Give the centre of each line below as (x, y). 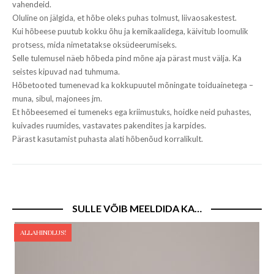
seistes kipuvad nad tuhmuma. (66, 72)
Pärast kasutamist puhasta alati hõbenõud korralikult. (108, 139)
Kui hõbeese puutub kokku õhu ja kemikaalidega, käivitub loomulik (130, 31)
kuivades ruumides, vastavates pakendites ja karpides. (109, 125)
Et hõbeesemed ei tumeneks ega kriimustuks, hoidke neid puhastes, (132, 112)
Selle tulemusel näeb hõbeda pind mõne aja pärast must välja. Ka (127, 58)
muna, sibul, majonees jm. (57, 98)
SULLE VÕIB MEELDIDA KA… (137, 208)
